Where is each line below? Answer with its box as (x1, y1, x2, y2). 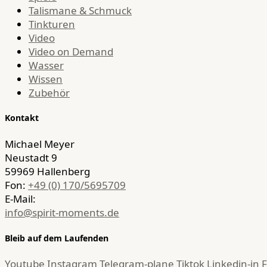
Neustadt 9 (5, 151, 57, 165)
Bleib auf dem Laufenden (5, 232, 108, 244)
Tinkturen (29, 17, 75, 31)
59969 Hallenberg (5, 164, 90, 179)
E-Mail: (5, 192, 36, 206)
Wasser (29, 58, 64, 72)
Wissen (29, 72, 63, 86)
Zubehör (29, 85, 70, 100)
